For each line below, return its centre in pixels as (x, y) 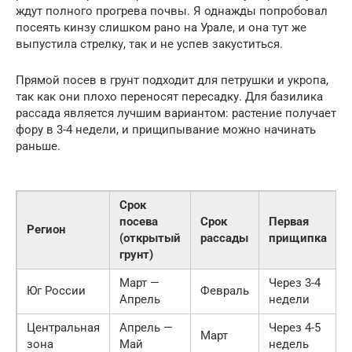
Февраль (225, 291)
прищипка (298, 238)
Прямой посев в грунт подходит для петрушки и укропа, (172, 81)
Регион (46, 230)
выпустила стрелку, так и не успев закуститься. (149, 44)
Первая (289, 222)
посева (139, 222)
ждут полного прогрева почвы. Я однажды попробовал (172, 11)
